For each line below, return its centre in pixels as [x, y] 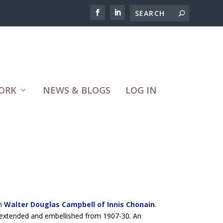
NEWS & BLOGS [77, 90]
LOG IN [141, 90]
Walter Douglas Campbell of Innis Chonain [79, 204]
